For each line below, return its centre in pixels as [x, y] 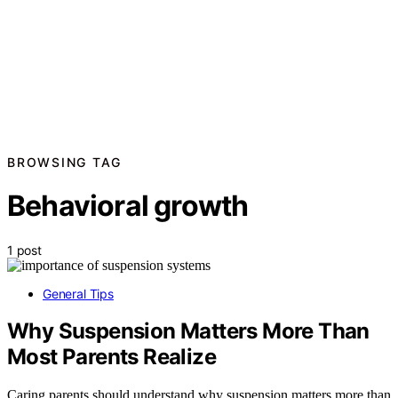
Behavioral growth [128, 206]
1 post [24, 250]
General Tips [78, 293]
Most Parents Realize [111, 357]
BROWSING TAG [64, 162]
